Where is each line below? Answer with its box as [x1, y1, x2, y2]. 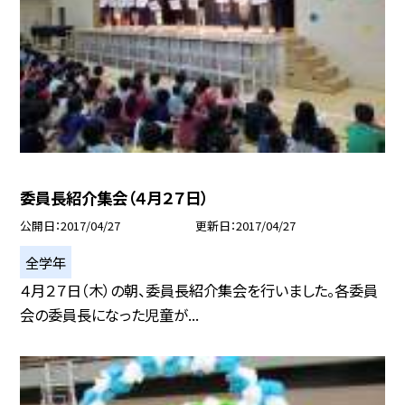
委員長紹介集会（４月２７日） [20, 186, 209, 210]
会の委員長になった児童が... [20, 304, 200, 326]
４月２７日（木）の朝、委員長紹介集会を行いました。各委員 [20, 279, 379, 302]
